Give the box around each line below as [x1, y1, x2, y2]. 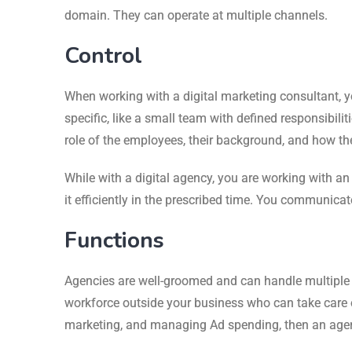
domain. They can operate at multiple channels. [64, 7, 328, 23]
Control [64, 40, 142, 71]
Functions [64, 225, 164, 255]
